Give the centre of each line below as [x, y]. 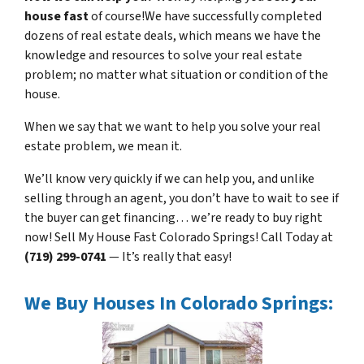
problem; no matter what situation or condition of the [176, 74]
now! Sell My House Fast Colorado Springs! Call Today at [179, 237]
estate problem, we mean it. [103, 146]
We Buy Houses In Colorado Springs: [179, 303]
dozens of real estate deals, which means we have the [173, 35]
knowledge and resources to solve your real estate [163, 55]
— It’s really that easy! [169, 256]
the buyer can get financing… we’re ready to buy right [173, 217]
